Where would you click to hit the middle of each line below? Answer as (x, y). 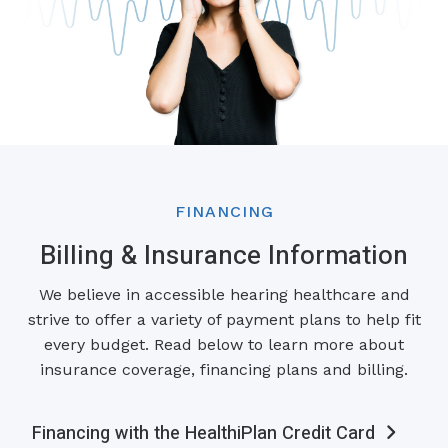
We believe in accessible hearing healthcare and (224, 295)
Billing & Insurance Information (224, 255)
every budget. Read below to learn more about (224, 345)
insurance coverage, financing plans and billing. (224, 370)
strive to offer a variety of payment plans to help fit (224, 320)
